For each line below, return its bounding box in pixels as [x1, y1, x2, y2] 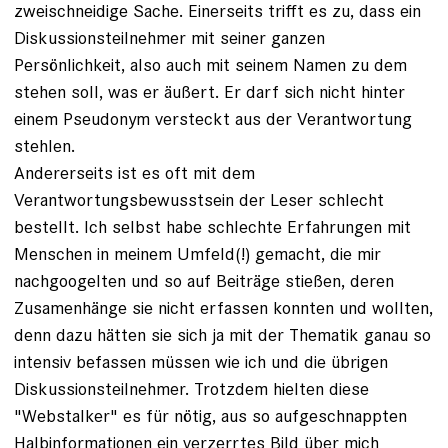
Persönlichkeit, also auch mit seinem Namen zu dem [14, 53, 407, 77]
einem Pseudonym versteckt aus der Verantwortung [14, 107, 412, 131]
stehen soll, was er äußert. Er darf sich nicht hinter [14, 80, 405, 104]
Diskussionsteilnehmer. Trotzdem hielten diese [14, 377, 369, 401]
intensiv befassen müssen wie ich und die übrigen [14, 350, 388, 374]
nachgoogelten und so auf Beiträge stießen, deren [14, 269, 394, 293]
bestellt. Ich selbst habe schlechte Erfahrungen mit [14, 215, 411, 239]
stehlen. [14, 134, 75, 158]
